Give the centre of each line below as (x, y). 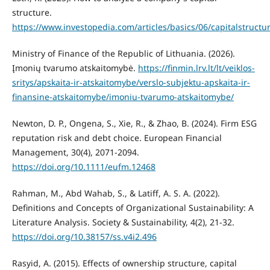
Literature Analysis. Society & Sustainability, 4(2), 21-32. (123, 222)
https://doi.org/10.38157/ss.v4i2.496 (84, 236)
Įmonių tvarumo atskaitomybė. (75, 67)
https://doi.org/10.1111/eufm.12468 (83, 166)
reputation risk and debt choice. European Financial (117, 137)
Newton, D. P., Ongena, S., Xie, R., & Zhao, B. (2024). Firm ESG (134, 123)
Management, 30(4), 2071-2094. (75, 152)
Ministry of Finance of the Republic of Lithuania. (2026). (123, 53)
